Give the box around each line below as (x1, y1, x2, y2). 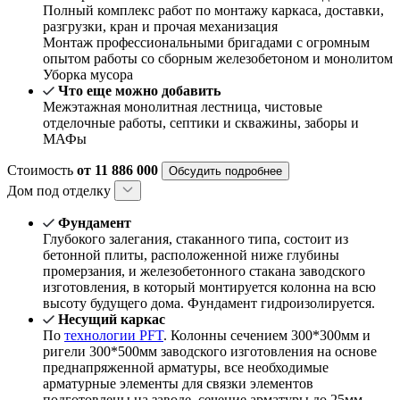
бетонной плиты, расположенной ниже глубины (43, 247, 339, 263)
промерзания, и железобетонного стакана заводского (43, 263, 365, 279)
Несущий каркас (58, 312, 165, 328)
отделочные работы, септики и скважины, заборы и (43, 115, 359, 131)
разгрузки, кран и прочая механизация (43, 19, 278, 35)
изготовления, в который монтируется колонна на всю (43, 279, 376, 296)
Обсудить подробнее (169, 164, 282, 179)
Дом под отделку (7, 183, 114, 199)
